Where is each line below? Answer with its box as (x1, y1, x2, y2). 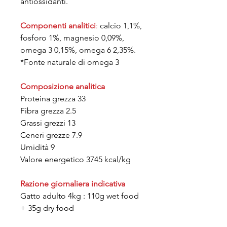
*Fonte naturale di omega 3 (20, 57, 119, 67)
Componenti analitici (20, 21, 96, 30)
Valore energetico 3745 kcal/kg (20, 155, 131, 164)
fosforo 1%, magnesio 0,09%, (20, 33, 124, 43)
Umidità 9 (20, 142, 55, 152)
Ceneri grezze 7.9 (20, 130, 82, 140)
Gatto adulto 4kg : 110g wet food (20, 191, 139, 201)
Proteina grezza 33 (20, 94, 86, 103)
